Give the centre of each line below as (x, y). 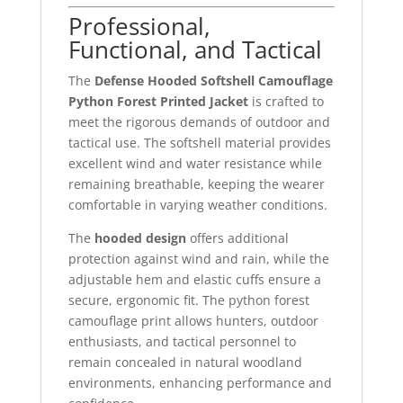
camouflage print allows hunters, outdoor (193, 320)
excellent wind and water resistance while (195, 163)
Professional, (139, 26)
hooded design (140, 237)
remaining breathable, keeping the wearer (196, 184)
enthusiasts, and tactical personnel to (182, 341)
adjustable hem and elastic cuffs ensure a (194, 279)
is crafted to (286, 101)
